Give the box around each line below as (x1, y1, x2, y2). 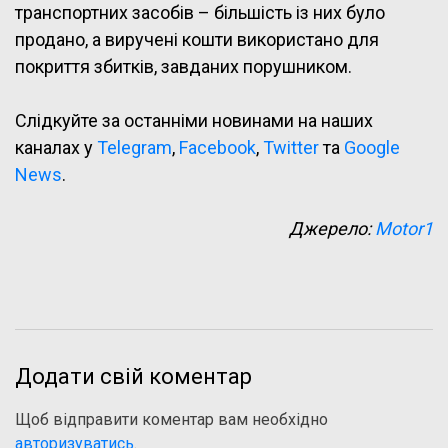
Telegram (97, 137, 172, 159)
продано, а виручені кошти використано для (15, 29, 379, 51)
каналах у (15, 137, 97, 159)
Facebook (179, 137, 256, 159)
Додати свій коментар (15, 364, 252, 390)
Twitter (263, 137, 319, 159)
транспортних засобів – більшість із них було (15, 2, 385, 24)
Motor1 (375, 218, 433, 240)
